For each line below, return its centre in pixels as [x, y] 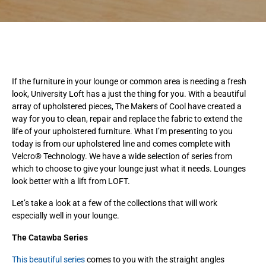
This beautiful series [48, 259]
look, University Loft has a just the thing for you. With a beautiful [129, 94]
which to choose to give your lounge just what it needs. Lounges [129, 168]
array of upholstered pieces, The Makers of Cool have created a [127, 106]
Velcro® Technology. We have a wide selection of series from [122, 156]
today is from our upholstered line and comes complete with [121, 143]
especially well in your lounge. [66, 215]
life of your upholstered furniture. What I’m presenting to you [122, 131]
